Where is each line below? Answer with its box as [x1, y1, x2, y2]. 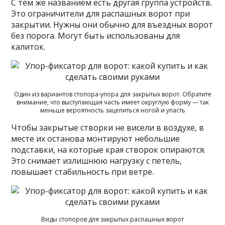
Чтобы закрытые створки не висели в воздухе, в [11, 122, 204, 133]
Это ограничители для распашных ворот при [11, 8, 190, 19]
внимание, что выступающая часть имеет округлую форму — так [16, 97, 209, 106]
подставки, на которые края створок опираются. [11, 144, 206, 155]
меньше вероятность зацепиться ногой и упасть [40, 105, 185, 115]
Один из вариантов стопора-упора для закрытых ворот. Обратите [14, 89, 211, 98]
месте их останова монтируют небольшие [11, 133, 180, 144]
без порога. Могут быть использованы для [11, 30, 180, 41]
